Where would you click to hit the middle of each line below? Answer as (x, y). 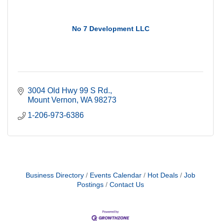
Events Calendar (116, 176)
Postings (90, 185)
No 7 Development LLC (110, 29)
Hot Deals (163, 176)
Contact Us (127, 185)
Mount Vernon (52, 100)
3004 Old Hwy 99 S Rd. (69, 91)
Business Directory (55, 176)
